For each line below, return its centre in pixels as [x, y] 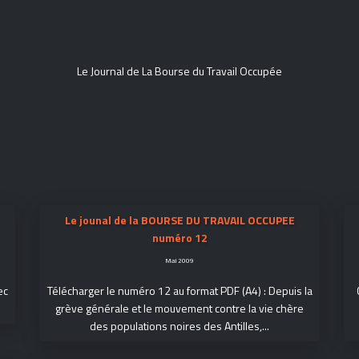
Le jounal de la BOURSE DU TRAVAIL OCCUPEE [179, 220]
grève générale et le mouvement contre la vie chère [179, 308]
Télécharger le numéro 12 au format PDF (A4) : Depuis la [179, 290]
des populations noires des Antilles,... [179, 326]
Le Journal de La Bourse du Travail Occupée [179, 71]
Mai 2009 [179, 260]
